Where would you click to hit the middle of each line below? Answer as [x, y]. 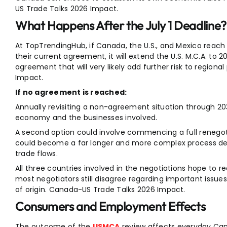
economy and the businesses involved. [86, 118]
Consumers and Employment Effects [110, 206]
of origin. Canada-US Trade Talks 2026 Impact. [101, 190]
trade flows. [36, 154]
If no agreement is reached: [71, 92]
